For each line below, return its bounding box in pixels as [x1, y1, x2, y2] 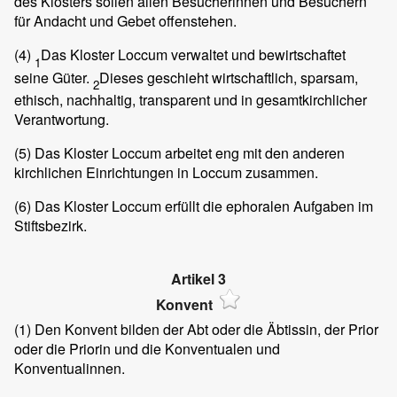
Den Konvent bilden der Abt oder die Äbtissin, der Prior [31, 319, 378, 340]
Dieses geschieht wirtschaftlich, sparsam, [99, 66, 358, 88]
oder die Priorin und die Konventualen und [14, 339, 280, 360]
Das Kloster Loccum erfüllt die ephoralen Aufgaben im [31, 195, 373, 216]
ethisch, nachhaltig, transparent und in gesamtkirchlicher [14, 89, 367, 110]
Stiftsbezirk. [14, 214, 87, 236]
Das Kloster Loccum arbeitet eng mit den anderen [31, 142, 345, 163]
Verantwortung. [14, 108, 109, 129]
